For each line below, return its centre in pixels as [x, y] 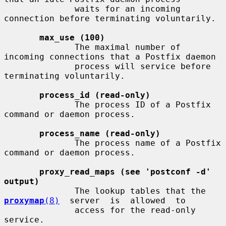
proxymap [24, 200]
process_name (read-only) [100, 133]
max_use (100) [72, 37]
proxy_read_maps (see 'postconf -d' [125, 172]
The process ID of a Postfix [39, 104]
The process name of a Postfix [39, 143]
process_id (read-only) [95, 95]
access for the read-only [39, 210]
